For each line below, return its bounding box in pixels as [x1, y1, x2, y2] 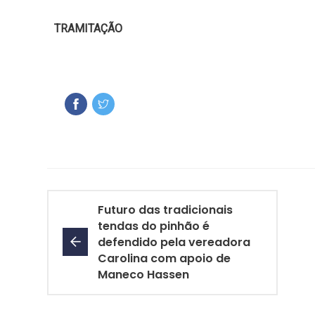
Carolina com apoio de [98, 250, 231, 266]
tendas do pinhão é [98, 217, 210, 234]
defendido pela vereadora [98, 233, 250, 250]
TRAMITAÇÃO [54, 21, 122, 35]
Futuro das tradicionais [98, 201, 233, 218]
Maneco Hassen [98, 266, 189, 283]
